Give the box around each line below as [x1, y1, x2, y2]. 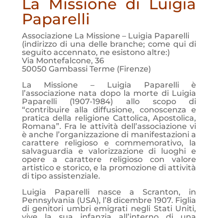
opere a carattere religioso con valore [21, 155, 197, 164]
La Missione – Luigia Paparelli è [21, 80, 197, 90]
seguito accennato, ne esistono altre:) [21, 48, 170, 57]
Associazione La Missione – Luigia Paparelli [21, 31, 189, 40]
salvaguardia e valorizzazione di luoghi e [21, 146, 197, 156]
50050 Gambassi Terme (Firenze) [21, 64, 151, 73]
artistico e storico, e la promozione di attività [21, 163, 197, 172]
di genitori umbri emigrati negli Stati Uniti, [21, 204, 197, 213]
